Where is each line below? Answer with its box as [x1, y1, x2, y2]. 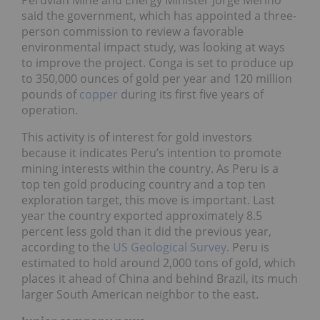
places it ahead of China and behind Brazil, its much [21, 270, 298, 286]
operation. [21, 101, 78, 118]
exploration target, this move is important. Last [21, 191, 275, 208]
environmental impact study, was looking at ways [21, 39, 285, 55]
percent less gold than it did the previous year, [21, 223, 271, 239]
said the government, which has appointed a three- [21, 7, 296, 24]
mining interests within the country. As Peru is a [21, 160, 279, 176]
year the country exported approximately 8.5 [21, 207, 262, 224]
